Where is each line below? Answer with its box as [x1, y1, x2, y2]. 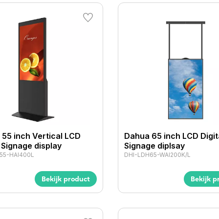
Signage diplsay [124, 140, 185, 151]
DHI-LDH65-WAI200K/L [124, 151, 191, 158]
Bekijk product [41, 174, 90, 183]
